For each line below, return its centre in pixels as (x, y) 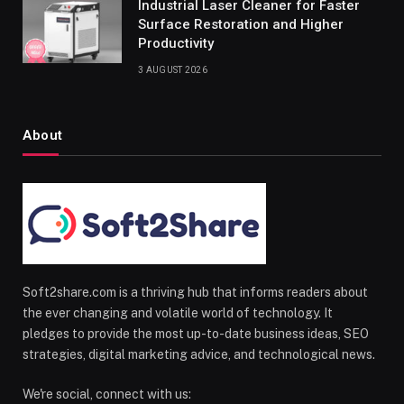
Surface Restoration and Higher (241, 24)
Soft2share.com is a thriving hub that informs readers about (195, 292)
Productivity (176, 43)
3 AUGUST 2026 (173, 69)
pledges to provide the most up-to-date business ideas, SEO (196, 333)
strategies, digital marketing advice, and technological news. (199, 354)
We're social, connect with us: (107, 394)
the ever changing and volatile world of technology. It (178, 312)
